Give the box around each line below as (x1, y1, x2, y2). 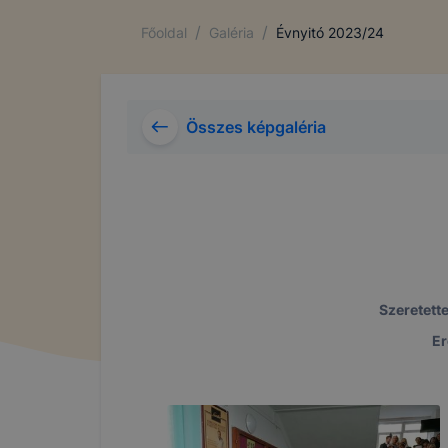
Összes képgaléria (186, 117, 326, 137)
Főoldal (141, 23, 187, 41)
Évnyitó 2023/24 (276, 23, 384, 41)
